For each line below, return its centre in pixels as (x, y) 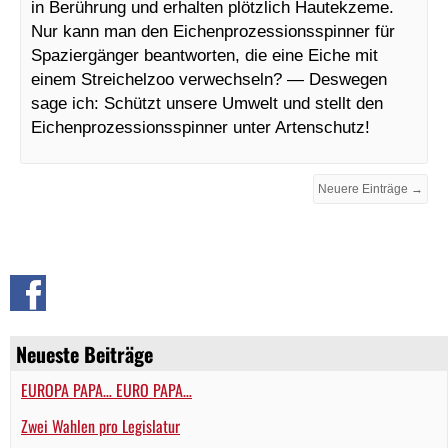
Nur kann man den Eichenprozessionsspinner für (213, 31)
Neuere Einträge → (370, 189)
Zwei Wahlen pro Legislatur (100, 426)
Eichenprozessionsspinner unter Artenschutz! (200, 127)
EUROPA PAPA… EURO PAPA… (106, 390)
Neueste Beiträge (84, 354)
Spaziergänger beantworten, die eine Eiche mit (204, 55)
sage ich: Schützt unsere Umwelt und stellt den (207, 103)
